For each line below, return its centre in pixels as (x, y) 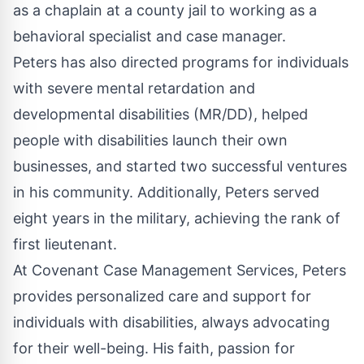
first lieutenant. (65, 244)
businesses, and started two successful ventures (180, 166)
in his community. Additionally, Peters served (166, 192)
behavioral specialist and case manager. (149, 36)
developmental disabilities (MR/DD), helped (160, 114)
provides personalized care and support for (162, 296)
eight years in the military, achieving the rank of (177, 218)
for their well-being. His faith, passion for (154, 348)
